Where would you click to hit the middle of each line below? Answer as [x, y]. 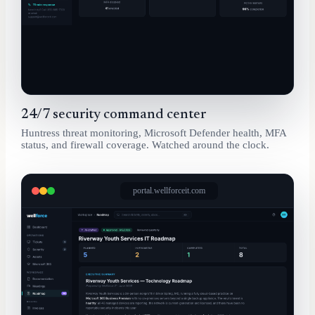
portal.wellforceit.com [169, 190]
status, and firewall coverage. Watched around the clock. [145, 144]
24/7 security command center [114, 114]
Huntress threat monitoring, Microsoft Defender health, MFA [154, 133]
